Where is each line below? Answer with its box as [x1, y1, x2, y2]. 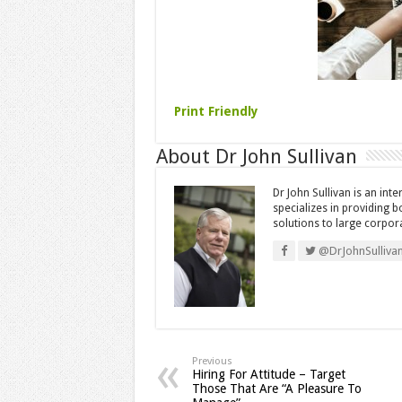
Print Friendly [173, 103, 258, 118]
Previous [191, 354, 232, 367]
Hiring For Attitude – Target [191, 366, 345, 381]
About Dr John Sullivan [155, 144, 357, 168]
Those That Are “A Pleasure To [191, 380, 362, 396]
